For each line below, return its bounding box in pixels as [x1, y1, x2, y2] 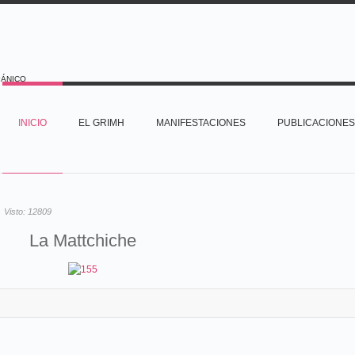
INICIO [18, 117, 47, 128]
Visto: [4, 207, 28, 216]
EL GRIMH [78, 117, 124, 128]
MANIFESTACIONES [156, 117, 246, 128]
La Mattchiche [29, 231, 136, 250]
